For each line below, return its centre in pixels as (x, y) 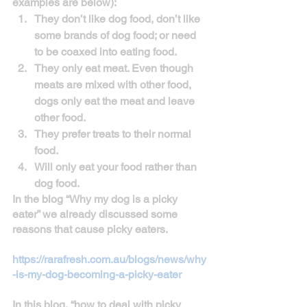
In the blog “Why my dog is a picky (96, 199)
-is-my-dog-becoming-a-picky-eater (97, 275)
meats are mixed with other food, (114, 85)
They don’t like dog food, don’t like (119, 19)
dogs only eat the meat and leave (116, 101)
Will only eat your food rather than (117, 167)
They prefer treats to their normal (114, 134)
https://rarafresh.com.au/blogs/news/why (109, 260)
